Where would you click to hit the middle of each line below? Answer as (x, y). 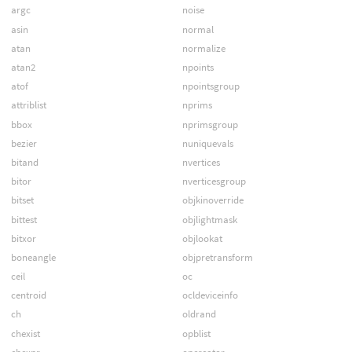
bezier (24, 143)
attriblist (28, 105)
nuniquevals (207, 143)
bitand (24, 162)
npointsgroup (211, 86)
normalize (203, 48)
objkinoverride (213, 200)
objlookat (202, 238)
